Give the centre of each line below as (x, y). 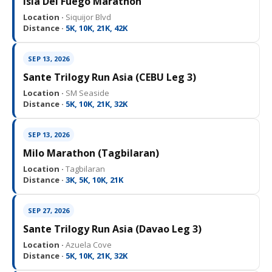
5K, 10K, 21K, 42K (96, 28)
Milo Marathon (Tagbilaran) (91, 153)
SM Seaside (87, 93)
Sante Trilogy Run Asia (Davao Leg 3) (112, 229)
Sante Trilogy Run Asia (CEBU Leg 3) (110, 77)
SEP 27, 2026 (49, 210)
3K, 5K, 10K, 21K (93, 179)
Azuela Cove (88, 244)
